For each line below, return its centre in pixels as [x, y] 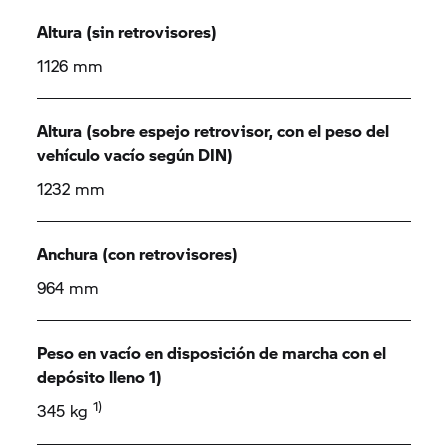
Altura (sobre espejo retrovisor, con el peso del [213, 130]
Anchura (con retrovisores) [138, 253]
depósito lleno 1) [100, 376]
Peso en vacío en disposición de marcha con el [212, 352]
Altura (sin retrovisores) [127, 31]
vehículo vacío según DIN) [135, 154]
